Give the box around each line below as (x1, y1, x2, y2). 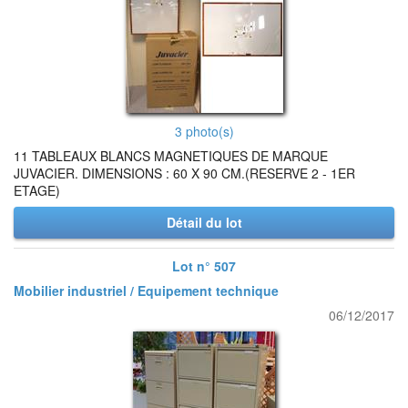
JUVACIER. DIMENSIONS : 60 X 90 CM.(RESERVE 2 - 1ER (14, 164, 355, 182)
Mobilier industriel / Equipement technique (14, 281, 279, 300)
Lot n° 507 (172, 257, 236, 275)
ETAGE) (14, 181, 60, 199)
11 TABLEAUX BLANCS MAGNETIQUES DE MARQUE (14, 147, 328, 165)
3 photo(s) (174, 122, 234, 140)
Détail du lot (166, 213, 242, 231)
